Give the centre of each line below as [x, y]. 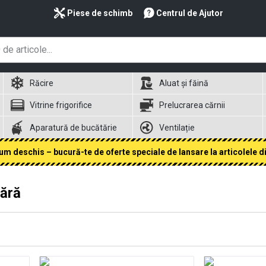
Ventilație [177, 127]
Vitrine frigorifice [61, 105]
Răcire [41, 83]
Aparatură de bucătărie [73, 127]
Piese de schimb [99, 13]
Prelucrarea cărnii [192, 105]
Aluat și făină [184, 83]
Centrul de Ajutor [189, 13]
